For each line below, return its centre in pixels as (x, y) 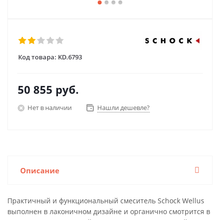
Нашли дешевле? (124, 108)
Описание (40, 170)
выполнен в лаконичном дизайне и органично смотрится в (109, 211)
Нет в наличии (50, 107)
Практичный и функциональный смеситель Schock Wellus (106, 201)
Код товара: (37, 57)
